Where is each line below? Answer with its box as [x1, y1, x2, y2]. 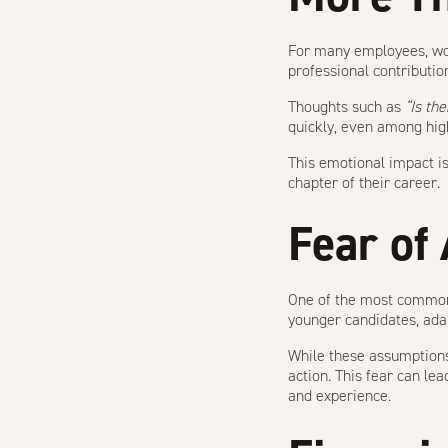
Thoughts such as [288, 96, 405, 117]
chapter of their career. [288, 172, 440, 193]
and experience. [288, 385, 391, 406]
